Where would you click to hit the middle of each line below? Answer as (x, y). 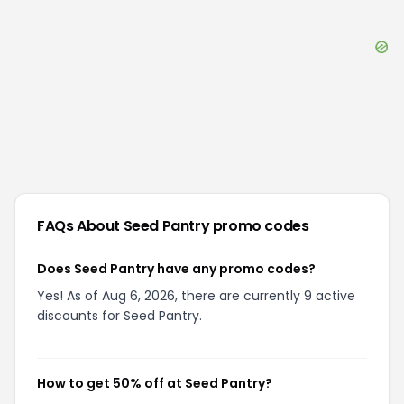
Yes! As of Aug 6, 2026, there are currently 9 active (196, 296)
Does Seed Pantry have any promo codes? (176, 269)
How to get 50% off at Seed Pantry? (155, 383)
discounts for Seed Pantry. (119, 316)
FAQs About (80, 226)
